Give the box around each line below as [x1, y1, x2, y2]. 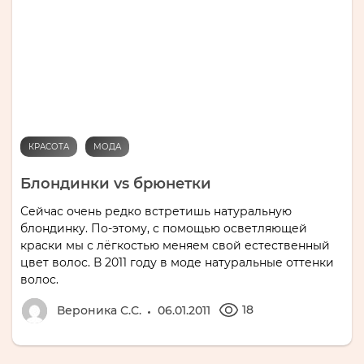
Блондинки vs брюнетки [20, 175, 211, 193]
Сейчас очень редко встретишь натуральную [20, 204, 292, 219]
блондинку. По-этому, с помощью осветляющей [20, 221, 307, 236]
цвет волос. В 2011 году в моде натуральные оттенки [20, 255, 334, 271]
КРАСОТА [28, 141, 69, 153]
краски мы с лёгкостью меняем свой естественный [20, 238, 330, 253]
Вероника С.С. [57, 303, 141, 318]
